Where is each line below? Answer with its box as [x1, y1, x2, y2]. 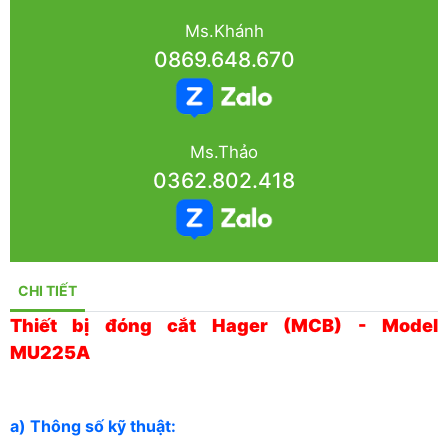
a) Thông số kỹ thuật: [10, 416, 180, 437]
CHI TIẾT [18, 282, 77, 300]
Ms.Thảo [190, 142, 258, 163]
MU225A [10, 342, 90, 364]
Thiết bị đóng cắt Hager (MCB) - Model [10, 315, 438, 337]
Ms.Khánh [184, 20, 264, 41]
